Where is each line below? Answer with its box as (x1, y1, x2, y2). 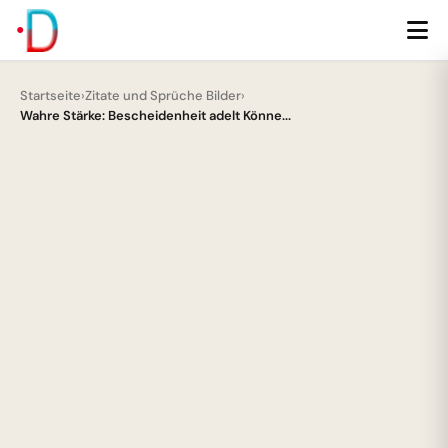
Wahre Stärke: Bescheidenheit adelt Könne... (20, 107, 291, 124)
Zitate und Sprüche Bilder (85, 87, 241, 104)
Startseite (20, 87, 81, 104)
